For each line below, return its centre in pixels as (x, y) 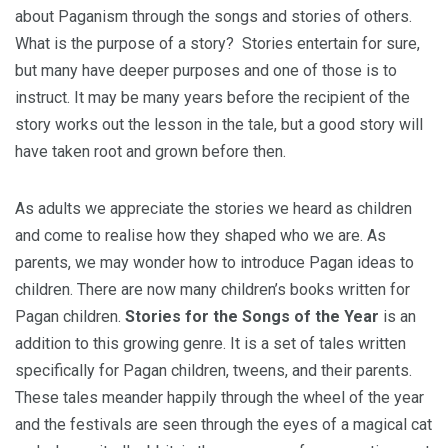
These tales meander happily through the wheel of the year (219, 397)
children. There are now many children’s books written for (212, 289)
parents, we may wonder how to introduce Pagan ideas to (214, 262)
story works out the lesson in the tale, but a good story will (219, 124)
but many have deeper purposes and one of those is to (206, 70)
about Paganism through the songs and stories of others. (215, 16)
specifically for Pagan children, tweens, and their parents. (213, 370)
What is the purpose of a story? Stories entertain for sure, (217, 43)
